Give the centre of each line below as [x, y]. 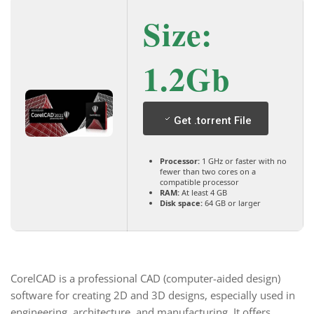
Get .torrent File [213, 121]
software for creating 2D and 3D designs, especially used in [153, 295]
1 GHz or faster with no [243, 161]
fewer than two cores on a [208, 171]
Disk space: [181, 203]
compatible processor [199, 182]
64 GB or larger [232, 203]
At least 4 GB [203, 192]
